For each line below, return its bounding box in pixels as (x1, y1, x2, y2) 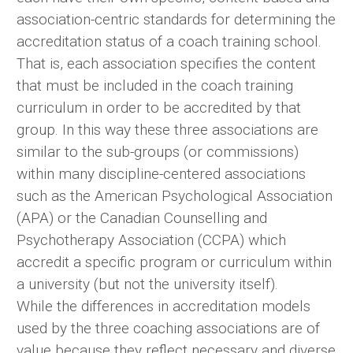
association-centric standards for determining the (17, 9, 336, 28)
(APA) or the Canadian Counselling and (17, 208, 267, 227)
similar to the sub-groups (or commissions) (17, 142, 299, 161)
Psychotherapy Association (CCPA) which (17, 230, 286, 249)
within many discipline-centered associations (17, 164, 306, 183)
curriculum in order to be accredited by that (17, 98, 301, 117)
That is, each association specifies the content (17, 54, 316, 72)
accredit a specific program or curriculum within (17, 252, 332, 271)
